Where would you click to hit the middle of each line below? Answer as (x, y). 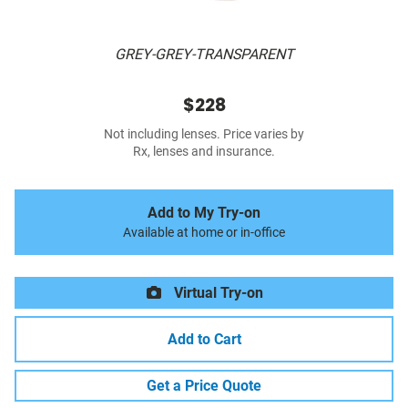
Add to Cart (204, 340)
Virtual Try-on (217, 293)
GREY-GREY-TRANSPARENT (204, 55)
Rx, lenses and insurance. (204, 152)
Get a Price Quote (204, 386)
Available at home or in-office (204, 233)
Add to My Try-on (204, 213)
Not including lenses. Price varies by (204, 135)
